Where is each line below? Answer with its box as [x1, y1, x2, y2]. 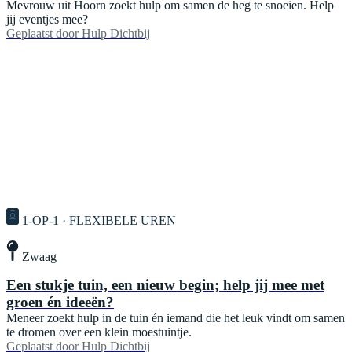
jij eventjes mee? [6, 12, 88, 26]
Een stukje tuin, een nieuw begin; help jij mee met [6, 276, 324, 293]
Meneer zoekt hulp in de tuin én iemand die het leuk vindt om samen [6, 310, 345, 324]
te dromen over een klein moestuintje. [6, 324, 192, 339]
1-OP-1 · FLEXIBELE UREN [22, 214, 176, 228]
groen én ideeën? [6, 293, 114, 310]
